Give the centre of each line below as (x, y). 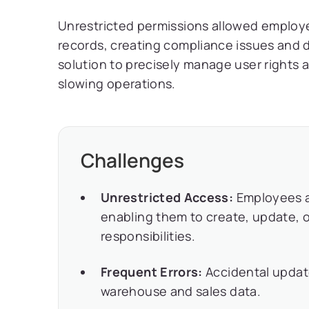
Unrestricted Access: (167, 197)
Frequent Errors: (152, 272)
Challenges (132, 160)
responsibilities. (148, 236)
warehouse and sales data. (181, 291)
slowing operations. (117, 83)
